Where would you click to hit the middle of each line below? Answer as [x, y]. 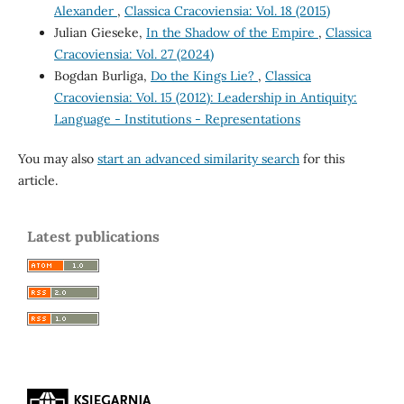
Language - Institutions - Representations [177, 119]
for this [321, 158]
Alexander [85, 10]
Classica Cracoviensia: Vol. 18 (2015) [227, 10]
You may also [57, 158]
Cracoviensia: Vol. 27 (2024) [133, 54]
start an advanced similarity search [198, 158]
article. [37, 180]
